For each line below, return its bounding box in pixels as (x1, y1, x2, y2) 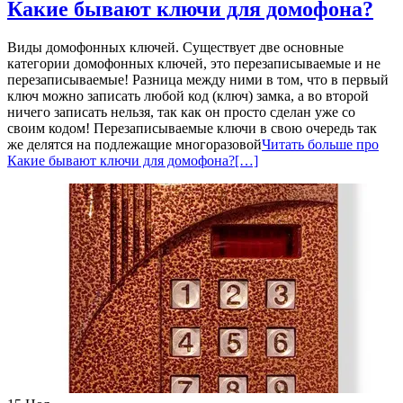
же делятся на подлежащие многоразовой (7, 136, 262, 152)
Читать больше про (262, 136, 379, 152)
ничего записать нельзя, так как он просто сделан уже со (7, 103, 355, 120)
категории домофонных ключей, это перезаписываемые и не (7, 55, 381, 71)
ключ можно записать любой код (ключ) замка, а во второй (7, 87, 369, 103)
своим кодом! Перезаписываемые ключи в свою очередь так (7, 120, 377, 136)
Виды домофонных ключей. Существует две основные (7, 39, 344, 55)
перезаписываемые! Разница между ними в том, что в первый (7, 71, 389, 87)
